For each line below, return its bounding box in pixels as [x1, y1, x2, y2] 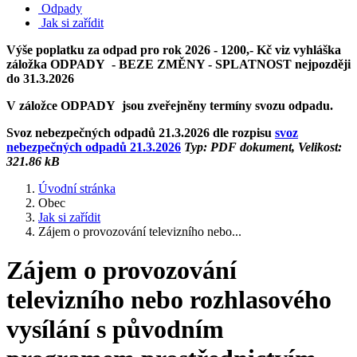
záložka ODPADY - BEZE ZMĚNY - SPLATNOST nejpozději [6, 57, 351, 71]
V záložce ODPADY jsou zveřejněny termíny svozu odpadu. [6, 99, 333, 112]
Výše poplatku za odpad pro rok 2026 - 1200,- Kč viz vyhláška [6, 43, 341, 57]
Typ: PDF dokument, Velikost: [181, 140, 342, 154]
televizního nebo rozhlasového [6, 285, 331, 315]
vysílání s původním [6, 315, 224, 344]
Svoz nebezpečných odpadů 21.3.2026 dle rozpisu [6, 126, 275, 139]
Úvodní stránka [38, 182, 116, 195]
